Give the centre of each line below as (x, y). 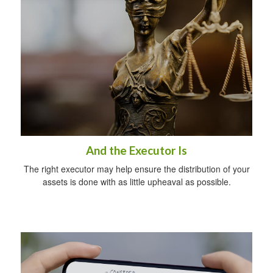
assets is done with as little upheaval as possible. (136, 181)
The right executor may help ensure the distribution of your (136, 168)
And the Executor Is (136, 150)
